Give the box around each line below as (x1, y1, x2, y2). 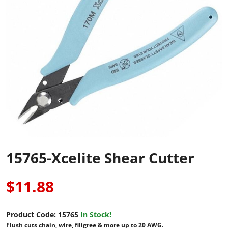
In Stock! (80, 209, 111, 219)
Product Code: (6, 209, 56, 219)
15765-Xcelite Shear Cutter (6, 148, 194, 168)
